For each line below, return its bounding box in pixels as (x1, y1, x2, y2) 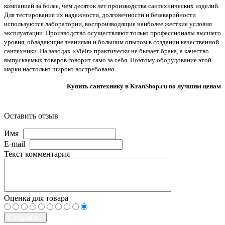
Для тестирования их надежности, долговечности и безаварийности (4, 11, 196, 19)
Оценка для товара (4, 193, 68, 202)
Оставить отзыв (4, 111, 58, 120)
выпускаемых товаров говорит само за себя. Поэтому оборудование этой (4, 56, 211, 64)
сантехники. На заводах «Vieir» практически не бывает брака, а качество (4, 47, 209, 55)
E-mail (4, 139, 25, 148)
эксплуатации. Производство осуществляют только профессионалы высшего (4, 29, 221, 37)
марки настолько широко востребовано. (4, 65, 116, 73)
